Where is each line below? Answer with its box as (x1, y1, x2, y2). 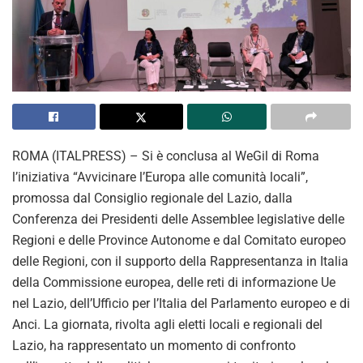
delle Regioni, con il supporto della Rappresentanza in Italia (12, 253, 348, 269)
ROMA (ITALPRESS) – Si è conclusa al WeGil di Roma (12, 147, 319, 164)
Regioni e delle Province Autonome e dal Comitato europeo (12, 232, 346, 248)
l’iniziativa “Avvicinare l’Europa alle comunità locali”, (12, 169, 308, 185)
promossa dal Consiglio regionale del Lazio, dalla (12, 190, 293, 206)
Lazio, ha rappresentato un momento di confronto (12, 337, 296, 353)
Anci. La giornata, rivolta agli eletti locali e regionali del (12, 316, 322, 332)
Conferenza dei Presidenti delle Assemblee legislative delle (12, 211, 344, 227)
